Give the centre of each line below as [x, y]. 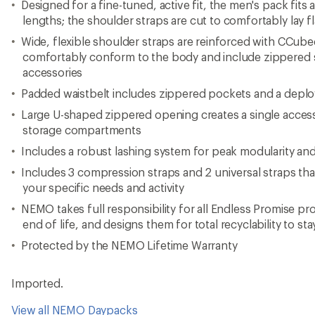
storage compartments [82, 130]
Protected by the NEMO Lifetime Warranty [129, 245]
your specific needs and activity [103, 187]
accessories [53, 72]
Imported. [37, 283]
